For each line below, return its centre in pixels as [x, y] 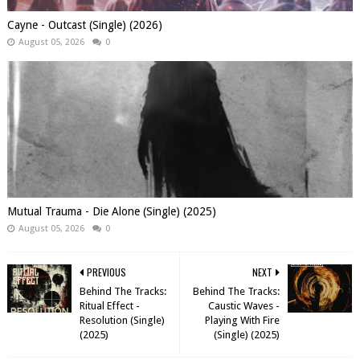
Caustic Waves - [244, 306]
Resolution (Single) [122, 320]
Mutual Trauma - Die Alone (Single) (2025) [111, 211]
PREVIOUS [106, 272]
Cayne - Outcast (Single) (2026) [84, 25]
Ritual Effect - [109, 306]
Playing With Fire [243, 320]
